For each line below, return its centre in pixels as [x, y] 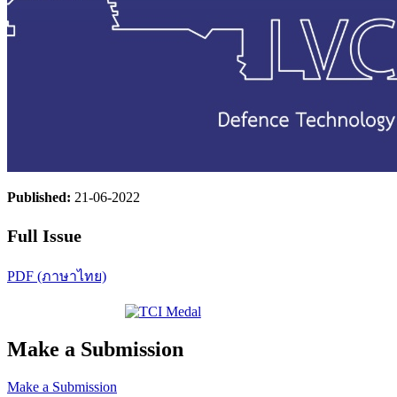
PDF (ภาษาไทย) [57, 276]
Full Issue [44, 235]
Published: [41, 197]
